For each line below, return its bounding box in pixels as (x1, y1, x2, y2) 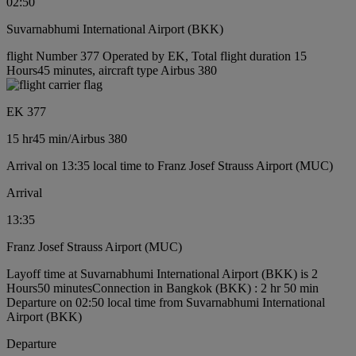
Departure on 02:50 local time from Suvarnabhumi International (6, 296, 325, 310)
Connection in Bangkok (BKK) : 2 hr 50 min (92, 281, 319, 296)
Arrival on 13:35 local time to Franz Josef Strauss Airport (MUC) (6, 159, 333, 173)
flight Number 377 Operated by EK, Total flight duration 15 (6, 49, 307, 64)
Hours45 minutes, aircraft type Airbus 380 (6, 64, 217, 78)
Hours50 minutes (6, 281, 92, 296)
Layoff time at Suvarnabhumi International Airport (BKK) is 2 (6, 267, 318, 281)
